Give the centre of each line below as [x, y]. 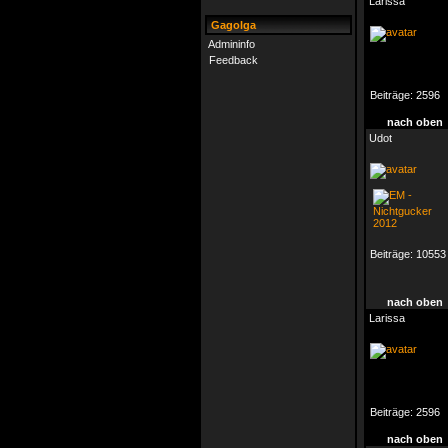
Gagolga [232, 25]
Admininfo [231, 44]
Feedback [233, 60]
